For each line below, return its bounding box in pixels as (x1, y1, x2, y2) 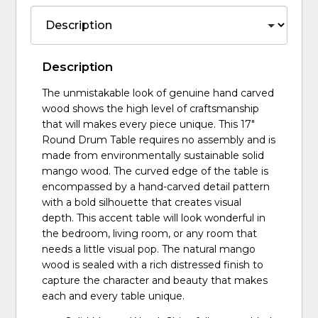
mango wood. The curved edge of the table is (42, 164, 269, 177)
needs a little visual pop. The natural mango (42, 242, 256, 256)
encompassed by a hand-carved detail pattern (42, 180, 270, 193)
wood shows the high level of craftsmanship (42, 102, 260, 115)
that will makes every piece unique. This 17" (42, 117, 256, 131)
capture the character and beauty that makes (42, 273, 268, 287)
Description (42, 59, 114, 74)
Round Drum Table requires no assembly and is (42, 133, 276, 146)
